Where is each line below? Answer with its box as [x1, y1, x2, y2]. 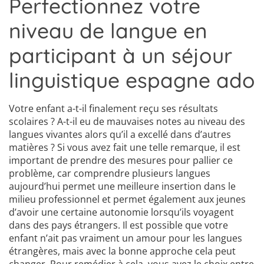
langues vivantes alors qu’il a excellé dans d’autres [9, 128, 231, 141]
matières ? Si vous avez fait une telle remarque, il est [9, 141, 240, 154]
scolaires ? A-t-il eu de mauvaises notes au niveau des [9, 115, 245, 128]
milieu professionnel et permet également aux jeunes [9, 193, 246, 206]
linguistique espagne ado [9, 67, 255, 94]
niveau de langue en [9, 18, 207, 44]
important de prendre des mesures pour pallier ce [9, 154, 233, 167]
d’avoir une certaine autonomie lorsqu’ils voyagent [9, 206, 234, 219]
